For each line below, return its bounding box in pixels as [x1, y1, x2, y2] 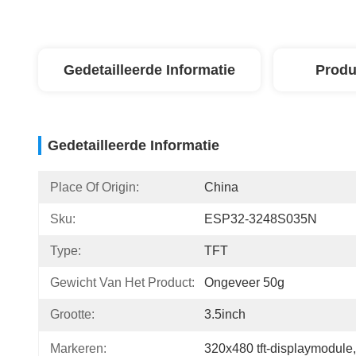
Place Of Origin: [50, 180, 139, 194]
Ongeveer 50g [204, 276, 284, 289]
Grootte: [50, 308, 95, 321]
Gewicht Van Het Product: [50, 276, 195, 289]
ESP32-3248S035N [204, 212, 317, 226]
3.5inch [204, 308, 246, 321]
